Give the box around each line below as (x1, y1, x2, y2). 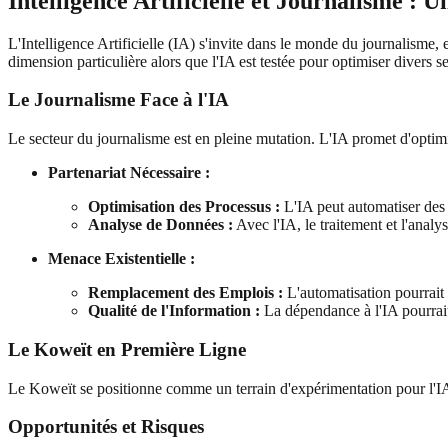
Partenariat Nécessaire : (48, 164, 210, 182)
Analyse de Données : (88, 216, 233, 234)
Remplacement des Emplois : (88, 284, 283, 302)
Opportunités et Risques (8, 416, 204, 438)
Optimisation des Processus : (88, 198, 280, 216)
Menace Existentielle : (48, 250, 195, 268)
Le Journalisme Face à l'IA (8, 89, 229, 111)
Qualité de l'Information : (88, 302, 260, 320)
